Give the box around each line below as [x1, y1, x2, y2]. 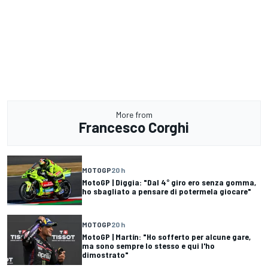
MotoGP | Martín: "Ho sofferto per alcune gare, [82, 232, 251, 242]
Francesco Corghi [79, 118, 189, 136]
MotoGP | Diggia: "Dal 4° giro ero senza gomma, [82, 176, 256, 187]
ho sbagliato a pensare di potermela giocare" [82, 185, 251, 196]
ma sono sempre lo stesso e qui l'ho [82, 240, 215, 251]
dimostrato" [82, 249, 129, 260]
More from [115, 109, 153, 120]
